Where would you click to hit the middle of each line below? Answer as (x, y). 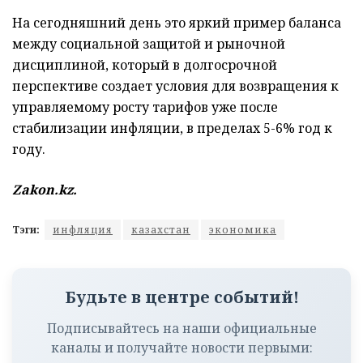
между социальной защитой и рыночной (149, 43)
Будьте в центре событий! (181, 297)
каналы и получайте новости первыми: (181, 347)
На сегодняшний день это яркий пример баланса (177, 22)
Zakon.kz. (45, 189)
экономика (243, 229)
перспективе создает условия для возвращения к (175, 85)
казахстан (161, 229)
